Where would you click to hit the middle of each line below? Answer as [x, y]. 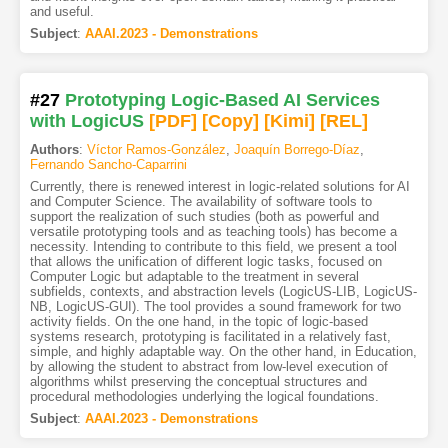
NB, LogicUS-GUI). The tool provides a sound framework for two [215, 306]
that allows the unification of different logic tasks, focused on [205, 261]
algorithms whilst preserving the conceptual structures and [198, 381]
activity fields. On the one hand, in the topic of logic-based [198, 321]
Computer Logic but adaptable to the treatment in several [194, 276]
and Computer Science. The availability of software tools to [200, 201]
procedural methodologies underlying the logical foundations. [204, 396]
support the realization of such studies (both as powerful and [204, 216]
